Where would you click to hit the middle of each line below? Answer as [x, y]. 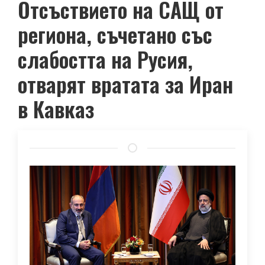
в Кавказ [56, 109]
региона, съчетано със [115, 34]
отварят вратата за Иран [125, 84]
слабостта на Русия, [105, 59]
